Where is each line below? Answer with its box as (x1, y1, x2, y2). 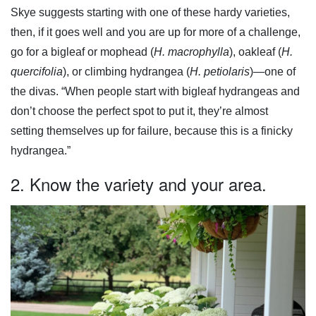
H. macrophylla (154, 46, 229, 59)
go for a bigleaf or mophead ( (11, 46, 154, 59)
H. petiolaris (190, 66, 250, 78)
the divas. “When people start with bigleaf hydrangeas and (11, 85, 300, 98)
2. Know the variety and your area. (11, 171, 267, 197)
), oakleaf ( (229, 46, 281, 59)
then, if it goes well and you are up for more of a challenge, (11, 26, 300, 39)
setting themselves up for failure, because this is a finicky (11, 125, 293, 138)
